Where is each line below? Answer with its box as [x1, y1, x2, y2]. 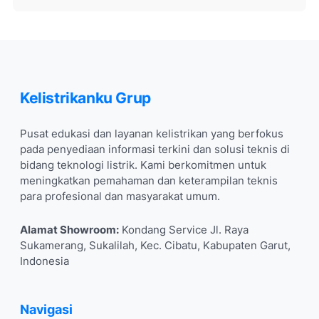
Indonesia [20, 255, 69, 268]
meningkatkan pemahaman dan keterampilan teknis [20, 174, 278, 188]
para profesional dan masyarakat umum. [20, 190, 220, 204]
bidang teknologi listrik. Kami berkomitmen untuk [20, 159, 266, 172]
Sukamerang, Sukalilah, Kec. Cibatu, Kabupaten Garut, [20, 239, 291, 253]
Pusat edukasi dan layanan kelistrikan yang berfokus [20, 127, 283, 141]
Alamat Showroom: [20, 224, 119, 237]
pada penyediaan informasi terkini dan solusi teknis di [20, 143, 290, 157]
